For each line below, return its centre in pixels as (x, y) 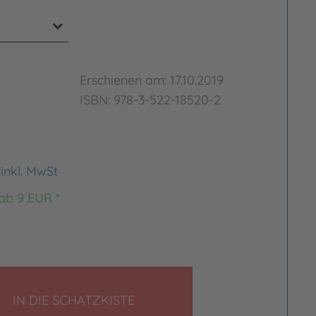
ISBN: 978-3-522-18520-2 (151, 100)
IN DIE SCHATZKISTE (74, 300)
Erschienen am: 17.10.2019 (152, 80)
